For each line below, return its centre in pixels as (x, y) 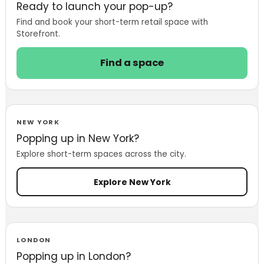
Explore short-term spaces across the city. (101, 154)
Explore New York (132, 182)
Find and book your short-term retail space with (112, 22)
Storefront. (38, 34)
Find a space (132, 62)
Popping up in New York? (77, 139)
